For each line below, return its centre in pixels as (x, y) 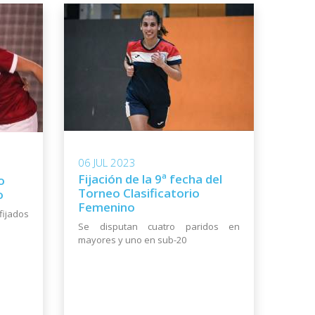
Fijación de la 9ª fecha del (150, 179)
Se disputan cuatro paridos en (159, 227)
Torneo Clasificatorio (139, 193)
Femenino (107, 207)
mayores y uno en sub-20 (132, 240)
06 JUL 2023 (107, 163)
